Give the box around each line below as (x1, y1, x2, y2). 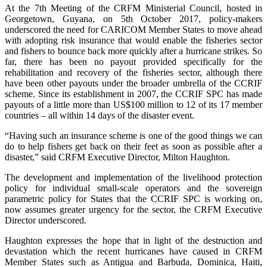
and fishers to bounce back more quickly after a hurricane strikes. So (5, 46, 262, 57)
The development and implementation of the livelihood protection (5, 172, 262, 183)
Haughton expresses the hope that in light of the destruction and (5, 235, 262, 246)
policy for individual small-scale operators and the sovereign (5, 183, 262, 194)
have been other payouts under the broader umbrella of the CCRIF (5, 78, 262, 89)
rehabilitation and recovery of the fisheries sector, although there (5, 67, 262, 78)
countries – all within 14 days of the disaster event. (5, 110, 194, 121)
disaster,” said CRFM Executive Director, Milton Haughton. (5, 152, 230, 163)
